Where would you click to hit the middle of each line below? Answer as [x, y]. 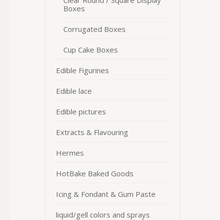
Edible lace [74, 91]
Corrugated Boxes [95, 29]
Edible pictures [81, 111]
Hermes [70, 153]
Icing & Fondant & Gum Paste [106, 194]
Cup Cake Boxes [91, 50]
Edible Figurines [82, 70]
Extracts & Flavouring [92, 132]
